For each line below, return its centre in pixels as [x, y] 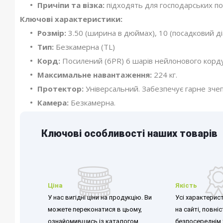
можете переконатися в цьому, [95, 210]
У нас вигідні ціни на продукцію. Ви [100, 198]
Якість [186, 186]
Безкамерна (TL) [85, 47]
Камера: [54, 103]
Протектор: [60, 89]
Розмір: [52, 33]
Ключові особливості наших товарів [129, 134]
